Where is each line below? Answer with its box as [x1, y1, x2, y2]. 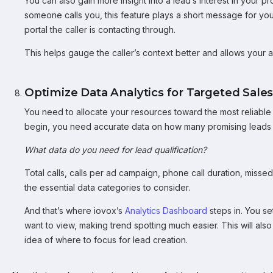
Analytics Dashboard [125, 205, 207, 216]
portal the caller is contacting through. [24, 24, 175, 35]
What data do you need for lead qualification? [24, 144, 207, 155]
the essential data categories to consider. [24, 182, 190, 193]
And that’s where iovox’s [24, 205, 125, 216]
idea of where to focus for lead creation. [24, 235, 188, 245]
